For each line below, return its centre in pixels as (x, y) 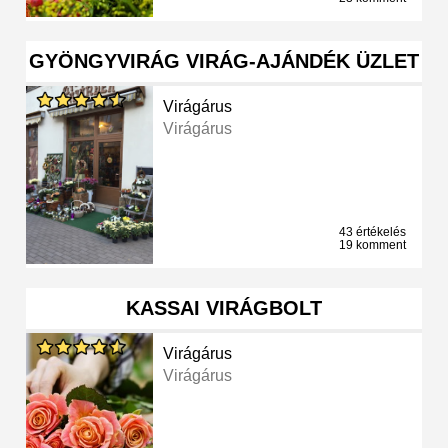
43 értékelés (372, 232)
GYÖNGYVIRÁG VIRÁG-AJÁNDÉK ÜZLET (224, 61)
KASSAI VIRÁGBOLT (224, 308)
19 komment (372, 245)
